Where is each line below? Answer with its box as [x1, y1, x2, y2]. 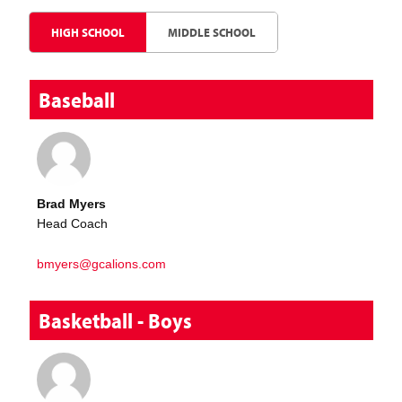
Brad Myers [37, 196, 107, 211]
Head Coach [37, 216, 109, 232]
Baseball [39, 86, 116, 114]
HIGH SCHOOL [51, 24, 126, 41]
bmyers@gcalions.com [37, 256, 167, 271]
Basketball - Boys [39, 307, 193, 335]
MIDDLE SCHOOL [168, 24, 257, 41]
